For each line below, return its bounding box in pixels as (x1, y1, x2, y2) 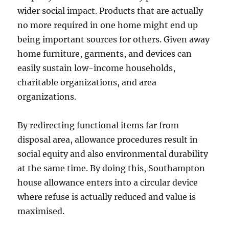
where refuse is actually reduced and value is (17, 192, 196, 202)
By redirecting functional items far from (17, 120, 179, 130)
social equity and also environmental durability (17, 149, 209, 159)
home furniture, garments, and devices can (17, 49, 192, 59)
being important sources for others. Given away (17, 34, 210, 44)
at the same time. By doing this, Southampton (17, 163, 205, 173)
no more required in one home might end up (17, 20, 198, 30)
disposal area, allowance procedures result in (17, 134, 198, 145)
